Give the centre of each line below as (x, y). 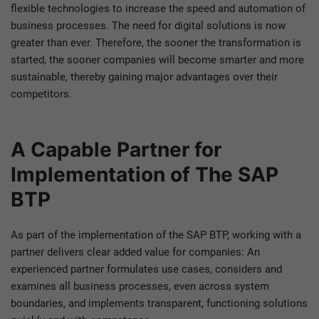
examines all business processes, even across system (140, 287)
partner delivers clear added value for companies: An (135, 252)
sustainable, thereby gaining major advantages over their (144, 77)
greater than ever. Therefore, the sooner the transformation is (156, 43)
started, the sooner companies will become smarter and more (157, 60)
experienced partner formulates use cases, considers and (146, 270)
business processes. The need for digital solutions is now (148, 26)
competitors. (41, 94)
